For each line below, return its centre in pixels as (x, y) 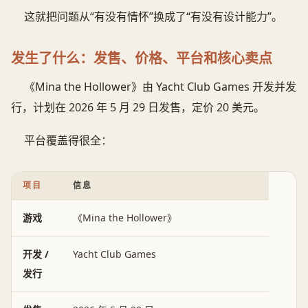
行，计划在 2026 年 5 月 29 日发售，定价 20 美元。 (138, 107)
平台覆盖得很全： (68, 141)
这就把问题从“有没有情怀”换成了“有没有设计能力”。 (154, 16)
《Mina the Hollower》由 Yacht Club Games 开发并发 (161, 86)
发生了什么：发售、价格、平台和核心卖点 (142, 58)
